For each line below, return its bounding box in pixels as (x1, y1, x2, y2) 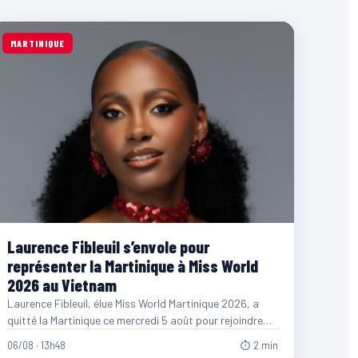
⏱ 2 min (240, 339, 278, 352)
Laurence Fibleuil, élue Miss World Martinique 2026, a (7, 296, 260, 311)
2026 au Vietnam (7, 275, 117, 296)
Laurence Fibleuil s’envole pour (7, 237, 210, 257)
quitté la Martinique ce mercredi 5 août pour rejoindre (7, 313, 264, 328)
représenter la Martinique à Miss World (7, 256, 259, 276)
